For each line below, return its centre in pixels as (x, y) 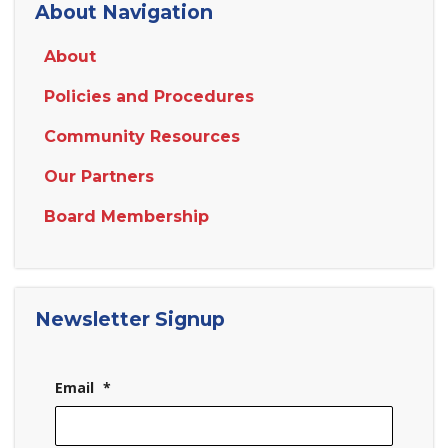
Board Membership (126, 216)
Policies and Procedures (149, 96)
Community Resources (142, 136)
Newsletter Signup (130, 319)
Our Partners (99, 176)
